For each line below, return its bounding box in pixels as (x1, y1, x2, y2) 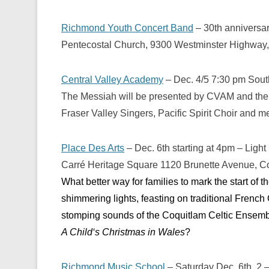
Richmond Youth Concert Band (61, 23, 193, 33)
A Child (61, 227, 92, 237)
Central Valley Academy (61, 74, 163, 85)
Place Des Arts (61, 143, 124, 153)
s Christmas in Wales (95, 227, 185, 237)
